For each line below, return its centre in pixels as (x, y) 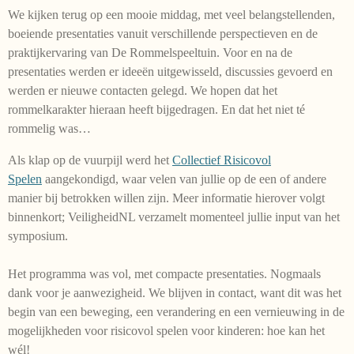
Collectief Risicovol (222, 160)
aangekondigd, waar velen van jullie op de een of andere (184, 179)
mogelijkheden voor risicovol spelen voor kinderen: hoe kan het (166, 330)
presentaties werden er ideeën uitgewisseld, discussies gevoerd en (170, 71)
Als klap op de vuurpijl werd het (90, 160)
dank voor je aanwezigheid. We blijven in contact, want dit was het (175, 292)
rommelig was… (49, 128)
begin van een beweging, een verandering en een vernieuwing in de (176, 311)
